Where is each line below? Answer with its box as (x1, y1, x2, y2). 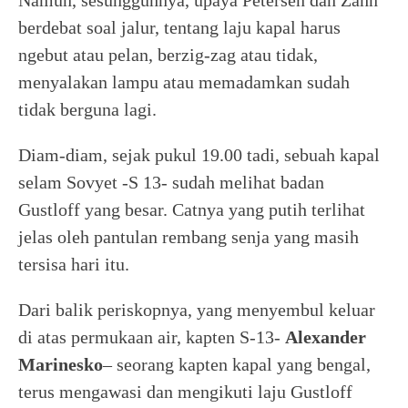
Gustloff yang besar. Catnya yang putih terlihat (18, 199, 365, 219)
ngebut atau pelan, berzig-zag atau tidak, (18, 45, 318, 65)
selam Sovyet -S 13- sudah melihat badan (18, 172, 324, 192)
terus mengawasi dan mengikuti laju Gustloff (18, 382, 352, 402)
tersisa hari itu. (18, 254, 129, 274)
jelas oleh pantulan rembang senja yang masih (18, 227, 359, 247)
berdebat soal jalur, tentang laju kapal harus (18, 17, 341, 37)
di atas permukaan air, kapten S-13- (18, 327, 285, 347)
